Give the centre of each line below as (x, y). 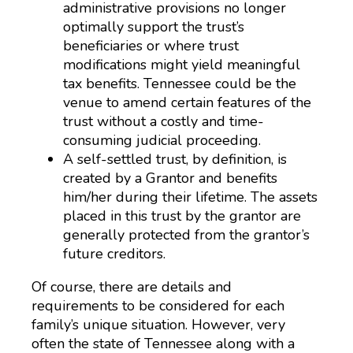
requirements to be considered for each (158, 306)
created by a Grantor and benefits (170, 178)
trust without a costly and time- (163, 121)
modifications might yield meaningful (182, 65)
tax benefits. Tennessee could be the (180, 84)
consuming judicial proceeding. (162, 140)
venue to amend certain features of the (187, 102)
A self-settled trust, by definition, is (175, 159)
